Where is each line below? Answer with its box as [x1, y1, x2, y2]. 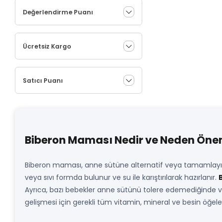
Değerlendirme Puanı [23, 7, 93, 16]
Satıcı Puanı [23, 76, 63, 85]
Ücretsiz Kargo [23, 42, 71, 51]
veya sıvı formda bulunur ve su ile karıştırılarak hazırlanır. [25, 172, 219, 182]
